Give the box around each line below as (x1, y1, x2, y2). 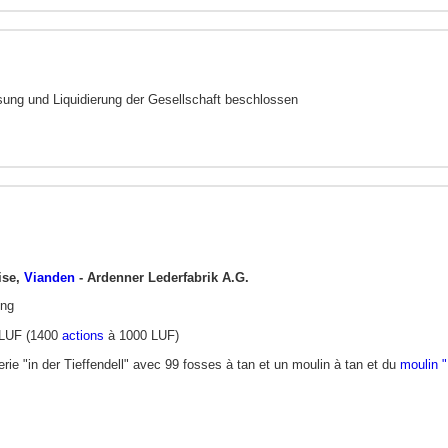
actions (62, 328, 104, 344)
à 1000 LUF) (104, 328, 179, 344)
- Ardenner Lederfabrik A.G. (75, 269, 249, 285)
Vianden (24, 269, 75, 285)
